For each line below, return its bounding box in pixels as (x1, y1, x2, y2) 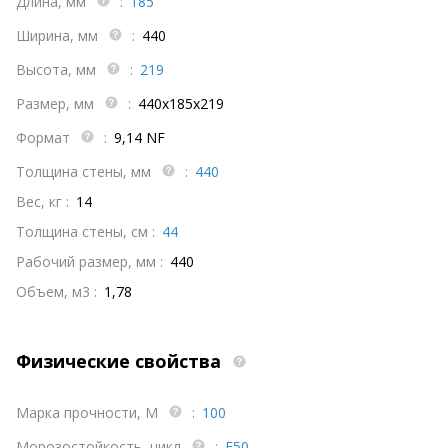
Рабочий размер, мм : (16, 251, 163, 271)
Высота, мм (16, 59, 100, 79)
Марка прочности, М (16, 402, 162, 422)
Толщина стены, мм (16, 161, 155, 181)
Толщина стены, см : (16, 221, 155, 241)
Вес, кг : (16, 191, 69, 211)
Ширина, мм (16, 25, 102, 45)
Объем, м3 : (16, 281, 97, 301)
